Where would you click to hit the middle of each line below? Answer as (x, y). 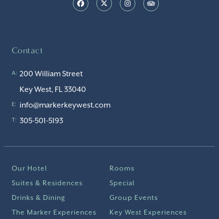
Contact (28, 51)
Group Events (134, 198)
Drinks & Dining (39, 198)
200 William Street (51, 74)
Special (122, 183)
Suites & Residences (47, 183)
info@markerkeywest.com (65, 105)
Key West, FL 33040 (53, 90)
